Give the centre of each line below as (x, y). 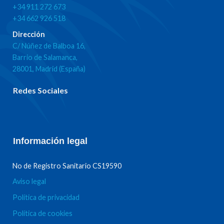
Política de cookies (42, 213)
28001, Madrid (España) (49, 68)
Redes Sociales (41, 90)
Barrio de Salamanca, (45, 57)
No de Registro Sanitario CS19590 (67, 165)
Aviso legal (29, 181)
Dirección (28, 34)
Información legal (50, 141)
